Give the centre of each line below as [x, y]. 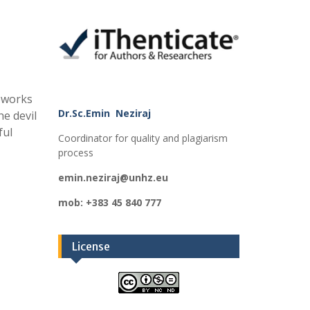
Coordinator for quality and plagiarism [143, 138]
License [91, 247]
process [75, 153]
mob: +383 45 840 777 [109, 203]
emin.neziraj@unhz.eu [113, 178]
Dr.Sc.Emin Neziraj [106, 113]
